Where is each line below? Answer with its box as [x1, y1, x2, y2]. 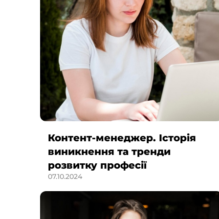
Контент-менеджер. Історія [48, 132, 196, 144]
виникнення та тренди [48, 146, 171, 158]
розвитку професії [48, 159, 147, 172]
